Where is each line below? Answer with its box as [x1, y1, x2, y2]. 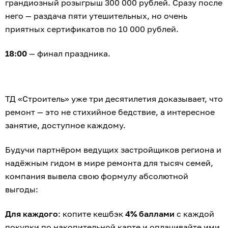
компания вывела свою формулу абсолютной [5, 170, 188, 181]
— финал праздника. [27, 48, 110, 59]
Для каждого [5, 208, 58, 219]
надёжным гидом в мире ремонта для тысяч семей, [5, 157, 213, 168]
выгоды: [5, 184, 38, 194]
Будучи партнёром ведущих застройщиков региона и [5, 144, 221, 155]
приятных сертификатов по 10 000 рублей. [5, 23, 179, 34]
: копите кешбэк [58, 208, 125, 219]
